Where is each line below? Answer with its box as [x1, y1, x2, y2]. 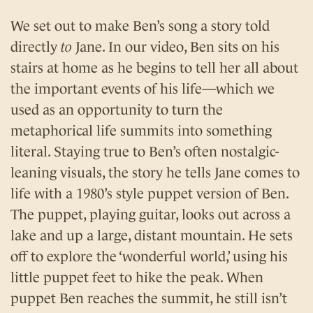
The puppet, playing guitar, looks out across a [10, 206, 291, 222]
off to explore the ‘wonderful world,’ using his [10, 248, 288, 264]
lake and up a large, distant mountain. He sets [10, 227, 293, 243]
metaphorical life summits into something [10, 122, 272, 138]
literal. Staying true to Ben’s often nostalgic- [10, 143, 279, 159]
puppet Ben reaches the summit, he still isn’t [10, 290, 287, 306]
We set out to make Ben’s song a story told [10, 17, 270, 34]
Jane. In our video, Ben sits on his [75, 38, 279, 54]
